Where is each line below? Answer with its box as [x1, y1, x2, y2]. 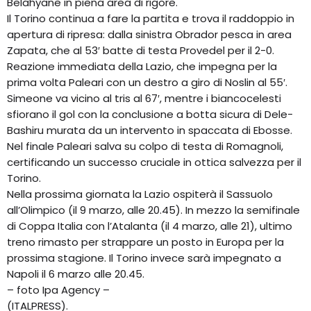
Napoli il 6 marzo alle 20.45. [7, 266, 144, 281]
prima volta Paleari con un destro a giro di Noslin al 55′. [7, 74, 287, 90]
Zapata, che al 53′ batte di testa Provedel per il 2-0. [7, 42, 274, 58]
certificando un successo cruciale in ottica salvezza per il [7, 154, 301, 169]
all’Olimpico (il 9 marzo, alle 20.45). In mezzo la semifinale [7, 202, 300, 217]
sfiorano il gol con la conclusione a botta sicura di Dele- [7, 106, 293, 121]
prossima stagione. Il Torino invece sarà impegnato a [7, 250, 281, 265]
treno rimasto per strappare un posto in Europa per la [7, 234, 284, 249]
